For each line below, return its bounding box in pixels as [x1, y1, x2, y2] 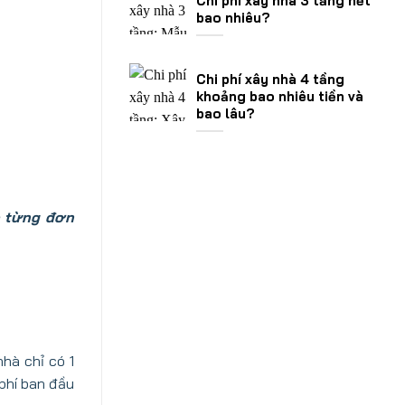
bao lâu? [196, 105, 255, 123]
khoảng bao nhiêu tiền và [196, 88, 363, 106]
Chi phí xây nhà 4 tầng [196, 71, 344, 89]
